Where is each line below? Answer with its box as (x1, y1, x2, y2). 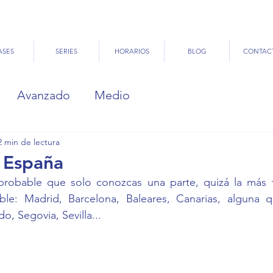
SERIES (55, 47, 77, 55)
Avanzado (17, 88, 70, 102)
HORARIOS (114, 47, 149, 55)
